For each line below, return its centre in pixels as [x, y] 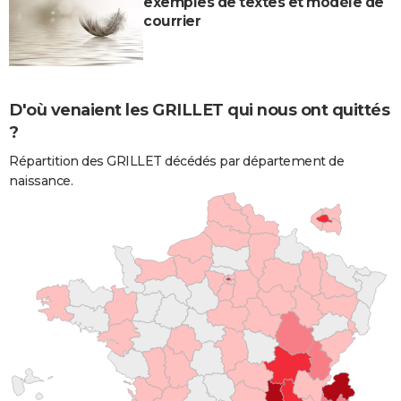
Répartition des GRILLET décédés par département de [176, 161]
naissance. [41, 180]
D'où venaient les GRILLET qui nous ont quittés [199, 110]
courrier [172, 21]
